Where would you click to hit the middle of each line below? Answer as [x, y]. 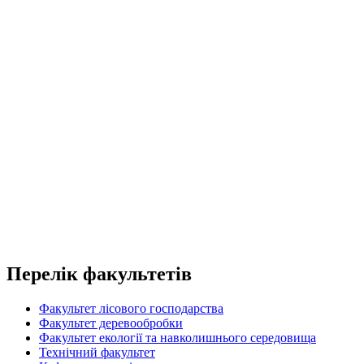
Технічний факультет [97, 352]
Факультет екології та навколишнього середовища [178, 337]
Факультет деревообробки [111, 323]
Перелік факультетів [99, 273]
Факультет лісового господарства [131, 308]
